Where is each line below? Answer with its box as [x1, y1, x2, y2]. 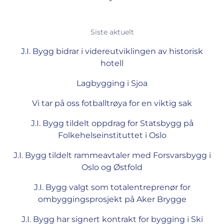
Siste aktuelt [90, 27, 134, 36]
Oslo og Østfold [81, 162, 142, 172]
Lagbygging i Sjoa [76, 78, 147, 88]
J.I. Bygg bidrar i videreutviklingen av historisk [21, 46, 203, 56]
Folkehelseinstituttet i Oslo [57, 130, 166, 140]
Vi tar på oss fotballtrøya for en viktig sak [32, 98, 192, 108]
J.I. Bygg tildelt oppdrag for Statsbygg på [30, 118, 193, 128]
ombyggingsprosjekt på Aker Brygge [37, 194, 186, 204]
